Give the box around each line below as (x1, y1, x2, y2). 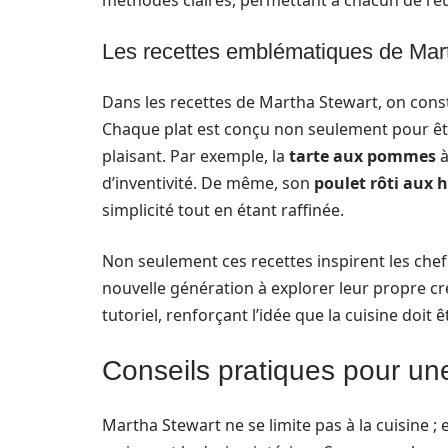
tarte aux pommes (289, 145, 436, 168)
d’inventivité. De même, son (102, 172, 314, 195)
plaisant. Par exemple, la (102, 145, 289, 168)
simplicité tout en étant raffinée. (102, 199, 344, 222)
